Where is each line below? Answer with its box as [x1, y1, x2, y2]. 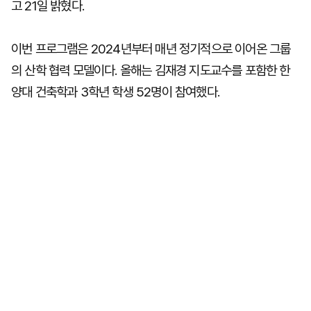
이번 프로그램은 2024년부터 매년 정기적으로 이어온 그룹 [11, 41, 291, 57]
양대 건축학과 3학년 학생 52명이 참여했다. [11, 84, 219, 100]
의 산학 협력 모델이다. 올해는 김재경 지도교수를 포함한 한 [11, 62, 290, 78]
